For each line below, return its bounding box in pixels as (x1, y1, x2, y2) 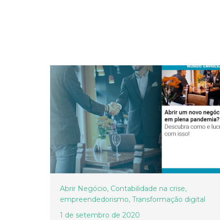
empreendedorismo (60, 195, 129, 204)
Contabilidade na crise (110, 184, 185, 193)
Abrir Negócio (60, 184, 107, 193)
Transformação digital (132, 195, 205, 204)
